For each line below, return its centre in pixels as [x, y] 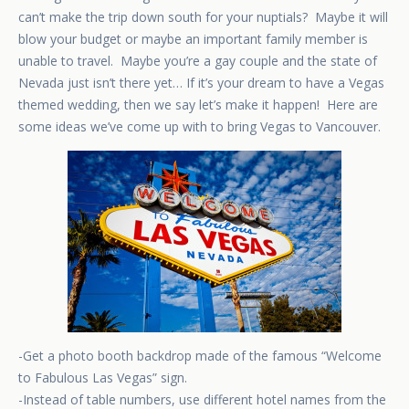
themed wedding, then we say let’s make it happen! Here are [198, 105]
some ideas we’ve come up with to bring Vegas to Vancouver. [199, 127]
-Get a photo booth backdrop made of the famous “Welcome [200, 356]
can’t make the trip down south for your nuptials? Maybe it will [203, 17]
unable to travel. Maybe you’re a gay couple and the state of [198, 61]
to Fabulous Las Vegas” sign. [103, 378]
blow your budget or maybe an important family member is [193, 39]
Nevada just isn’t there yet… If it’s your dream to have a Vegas [201, 83]
